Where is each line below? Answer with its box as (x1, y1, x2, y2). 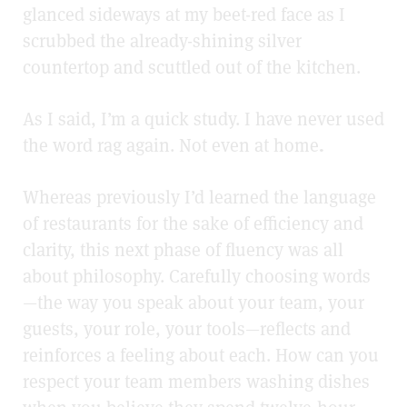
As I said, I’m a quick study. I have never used (23, 107, 384, 132)
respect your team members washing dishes (23, 370, 370, 394)
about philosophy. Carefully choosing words (23, 264, 371, 289)
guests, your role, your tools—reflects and (23, 317, 351, 342)
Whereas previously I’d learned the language (23, 185, 376, 210)
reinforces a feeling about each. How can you (23, 343, 379, 368)
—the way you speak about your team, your (23, 291, 364, 315)
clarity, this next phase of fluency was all (23, 238, 343, 263)
